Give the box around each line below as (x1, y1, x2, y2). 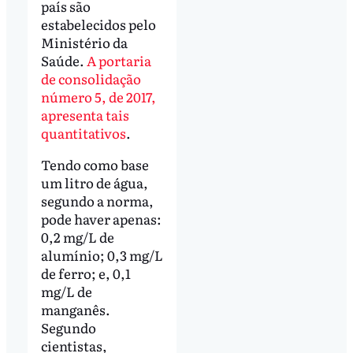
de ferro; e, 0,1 (40, 262, 131, 283)
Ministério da (40, 32, 128, 53)
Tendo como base (40, 154, 149, 174)
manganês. (40, 299, 110, 319)
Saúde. (40, 50, 87, 71)
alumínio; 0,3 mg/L (40, 244, 163, 265)
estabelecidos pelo (40, 14, 156, 35)
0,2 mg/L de (40, 226, 114, 247)
